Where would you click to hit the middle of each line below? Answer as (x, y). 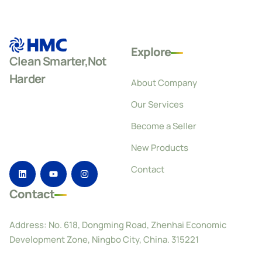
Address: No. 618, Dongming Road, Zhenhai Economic (118, 225)
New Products (160, 148)
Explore (151, 52)
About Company (164, 83)
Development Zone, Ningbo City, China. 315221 (104, 239)
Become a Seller (164, 126)
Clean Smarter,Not (58, 61)
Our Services (157, 105)
